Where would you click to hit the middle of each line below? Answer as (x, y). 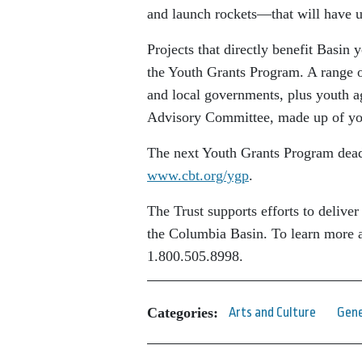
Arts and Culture (272, 313)
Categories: (183, 312)
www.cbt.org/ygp (198, 176)
